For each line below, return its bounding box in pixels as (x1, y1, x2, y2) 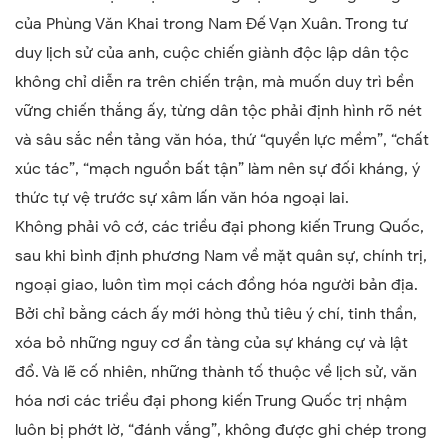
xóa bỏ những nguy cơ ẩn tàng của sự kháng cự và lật (15, 332, 408, 353)
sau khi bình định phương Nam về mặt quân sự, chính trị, (15, 245, 427, 266)
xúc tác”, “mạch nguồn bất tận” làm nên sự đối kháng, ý (15, 158, 420, 179)
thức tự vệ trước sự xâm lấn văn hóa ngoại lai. (15, 187, 349, 208)
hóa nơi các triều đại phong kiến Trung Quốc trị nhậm (15, 390, 407, 411)
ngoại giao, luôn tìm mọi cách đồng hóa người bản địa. (15, 274, 418, 295)
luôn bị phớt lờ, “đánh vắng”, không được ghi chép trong (15, 419, 427, 440)
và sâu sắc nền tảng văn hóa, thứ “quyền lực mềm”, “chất (15, 129, 429, 150)
